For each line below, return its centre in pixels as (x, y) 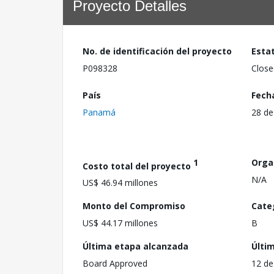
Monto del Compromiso (134, 206)
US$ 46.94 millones (120, 183)
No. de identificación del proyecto (157, 51)
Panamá (99, 112)
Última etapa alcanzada (135, 246)
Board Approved (115, 264)
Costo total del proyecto (138, 166)
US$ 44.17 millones (120, 223)
